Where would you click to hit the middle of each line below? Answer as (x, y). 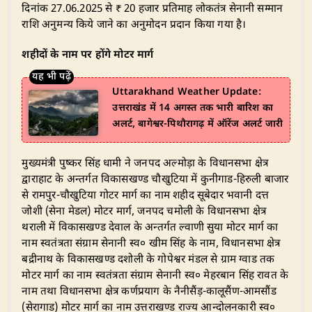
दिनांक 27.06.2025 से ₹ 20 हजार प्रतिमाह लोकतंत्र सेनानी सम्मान (153, 9)
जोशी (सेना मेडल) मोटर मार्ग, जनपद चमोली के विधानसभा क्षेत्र (144, 212)
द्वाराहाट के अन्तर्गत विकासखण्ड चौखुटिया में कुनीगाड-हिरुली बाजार (155, 180)
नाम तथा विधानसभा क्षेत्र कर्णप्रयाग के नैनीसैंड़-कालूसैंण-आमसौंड (149, 292)
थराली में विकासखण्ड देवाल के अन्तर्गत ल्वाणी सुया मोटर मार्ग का (150, 228)
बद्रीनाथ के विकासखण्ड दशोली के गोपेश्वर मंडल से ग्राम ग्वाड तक (148, 260)
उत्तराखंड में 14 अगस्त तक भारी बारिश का (193, 108)
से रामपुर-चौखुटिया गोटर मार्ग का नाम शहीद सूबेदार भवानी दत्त (146, 196)
